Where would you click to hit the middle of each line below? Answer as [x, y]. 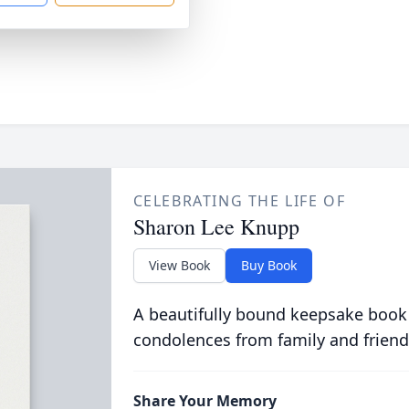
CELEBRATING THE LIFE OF [239, 201]
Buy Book [268, 265]
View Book [179, 265]
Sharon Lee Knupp [216, 226]
